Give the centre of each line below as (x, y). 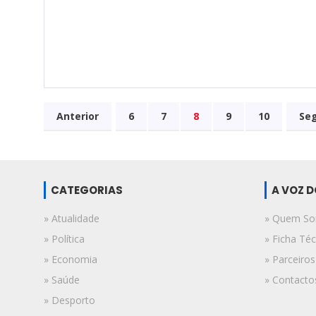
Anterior (78, 116)
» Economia (71, 259)
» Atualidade (72, 218)
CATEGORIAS (87, 190)
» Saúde (62, 280)
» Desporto (69, 300)
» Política (64, 239)
